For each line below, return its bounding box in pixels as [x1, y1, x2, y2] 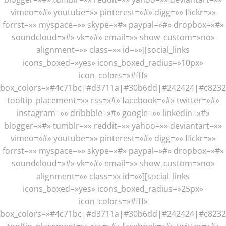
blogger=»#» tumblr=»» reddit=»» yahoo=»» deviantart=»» [4, 120, 222, 131]
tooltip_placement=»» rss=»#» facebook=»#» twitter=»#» [7, 95, 219, 106]
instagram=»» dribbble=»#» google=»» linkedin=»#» [16, 107, 210, 119]
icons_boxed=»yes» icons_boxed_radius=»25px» [23, 183, 203, 194]
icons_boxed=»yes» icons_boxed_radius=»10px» [23, 57, 203, 68]
